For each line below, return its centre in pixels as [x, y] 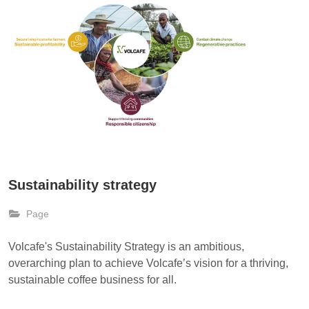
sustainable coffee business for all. [92, 280]
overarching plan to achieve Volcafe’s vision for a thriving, [148, 263]
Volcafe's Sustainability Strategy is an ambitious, [126, 247]
